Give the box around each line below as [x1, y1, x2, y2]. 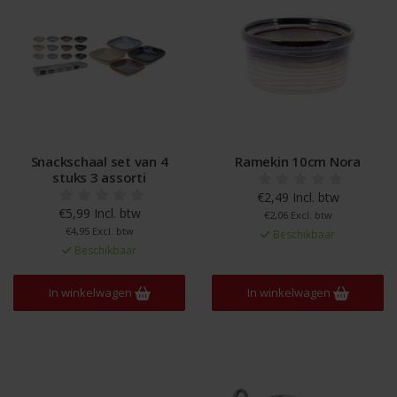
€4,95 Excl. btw [65, 224, 134, 237]
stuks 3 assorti [52, 168, 146, 186]
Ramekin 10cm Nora [235, 152, 361, 170]
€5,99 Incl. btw [58, 205, 141, 222]
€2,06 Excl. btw [263, 208, 332, 222]
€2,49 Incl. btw [256, 189, 339, 206]
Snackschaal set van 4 [30, 152, 168, 170]
